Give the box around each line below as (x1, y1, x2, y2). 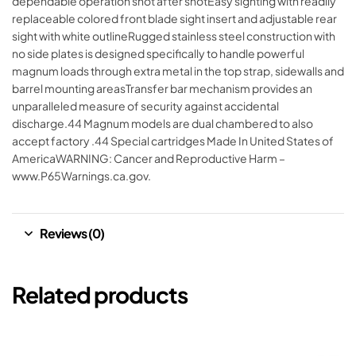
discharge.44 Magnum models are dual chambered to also (12, 116, 313, 131)
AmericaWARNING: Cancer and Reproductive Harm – (12, 151, 285, 166)
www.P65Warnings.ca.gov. (12, 168, 151, 184)
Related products (12, 281, 188, 309)
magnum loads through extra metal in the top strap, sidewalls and (12, 64, 344, 79)
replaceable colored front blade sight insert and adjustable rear (12, 11, 337, 26)
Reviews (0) (40, 225, 104, 242)
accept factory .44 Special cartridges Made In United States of (12, 133, 334, 149)
